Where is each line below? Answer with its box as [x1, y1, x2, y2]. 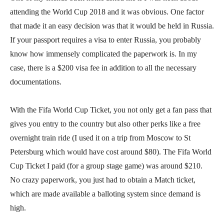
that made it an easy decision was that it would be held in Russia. [10, 21, 214, 30]
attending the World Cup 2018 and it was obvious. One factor [10, 7, 204, 16]
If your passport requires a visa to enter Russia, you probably [10, 35, 201, 44]
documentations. [10, 77, 61, 86]
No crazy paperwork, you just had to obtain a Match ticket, [10, 175, 195, 184]
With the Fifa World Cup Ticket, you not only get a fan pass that [10, 105, 211, 114]
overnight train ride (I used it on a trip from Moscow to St [10, 133, 190, 142]
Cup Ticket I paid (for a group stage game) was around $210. [10, 161, 202, 170]
